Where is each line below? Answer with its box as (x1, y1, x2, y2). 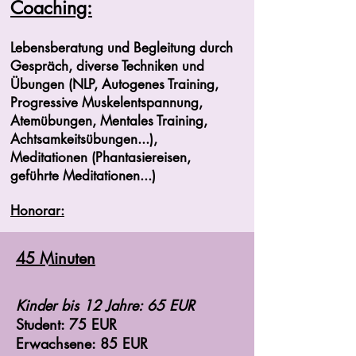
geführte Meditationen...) (10, 167, 156, 184)
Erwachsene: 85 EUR (16, 334, 148, 353)
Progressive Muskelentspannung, (10, 94, 203, 111)
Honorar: (10, 202, 64, 219)
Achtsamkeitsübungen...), (10, 130, 157, 148)
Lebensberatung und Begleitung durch (10, 39, 233, 56)
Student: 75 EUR (16, 315, 117, 334)
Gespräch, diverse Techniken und (10, 57, 204, 75)
